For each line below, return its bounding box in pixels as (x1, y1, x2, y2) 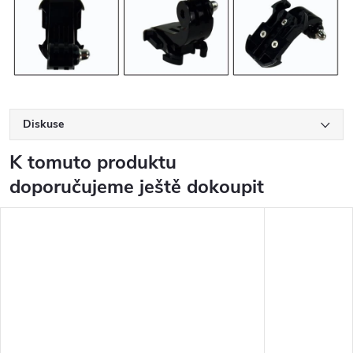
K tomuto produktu (9, 149, 176, 175)
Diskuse (23, 116, 64, 132)
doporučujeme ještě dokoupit (9, 173, 264, 199)
